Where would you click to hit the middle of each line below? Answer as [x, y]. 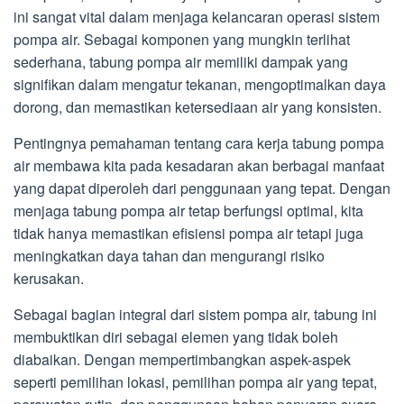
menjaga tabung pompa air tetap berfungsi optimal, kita [188, 211]
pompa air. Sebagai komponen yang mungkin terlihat [182, 39]
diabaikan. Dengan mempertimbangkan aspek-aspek [182, 359]
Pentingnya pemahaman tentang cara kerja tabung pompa [199, 143]
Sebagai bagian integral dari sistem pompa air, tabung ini [195, 314]
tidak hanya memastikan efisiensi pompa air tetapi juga [188, 233]
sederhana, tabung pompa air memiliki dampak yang [181, 62]
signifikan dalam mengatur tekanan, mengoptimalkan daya [200, 84]
